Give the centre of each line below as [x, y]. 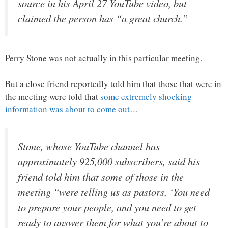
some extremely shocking [146, 96]
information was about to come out [67, 109]
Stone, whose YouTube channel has [89, 146]
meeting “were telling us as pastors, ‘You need [114, 192]
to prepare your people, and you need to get [107, 207]
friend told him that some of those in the [101, 177]
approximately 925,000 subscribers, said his [109, 162]
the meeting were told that [53, 96]
